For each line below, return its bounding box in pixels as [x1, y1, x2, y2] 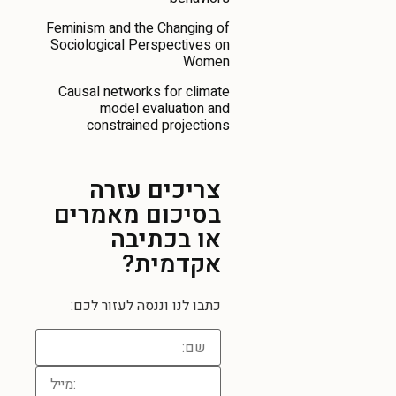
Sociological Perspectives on [50, 34, 230, 56]
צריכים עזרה [89, 171, 221, 209]
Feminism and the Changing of [46, 17, 230, 39]
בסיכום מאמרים [54, 196, 221, 233]
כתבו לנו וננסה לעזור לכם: [71, 294, 221, 316]
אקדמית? [122, 246, 221, 283]
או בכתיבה [110, 221, 221, 258]
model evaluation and [100, 97, 230, 119]
